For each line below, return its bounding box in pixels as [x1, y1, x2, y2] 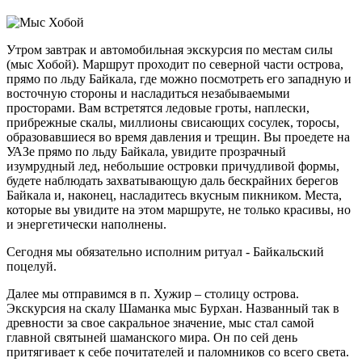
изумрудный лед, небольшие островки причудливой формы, [6, 158, 339, 173]
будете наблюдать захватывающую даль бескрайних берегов [6, 173, 339, 187]
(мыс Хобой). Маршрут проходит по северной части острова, [6, 57, 343, 71]
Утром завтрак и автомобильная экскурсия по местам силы [6, 42, 333, 57]
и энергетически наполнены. [6, 217, 166, 231]
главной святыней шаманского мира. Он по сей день [6, 330, 297, 344]
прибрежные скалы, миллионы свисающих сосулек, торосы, [6, 115, 339, 129]
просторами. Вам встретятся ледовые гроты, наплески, [6, 100, 309, 115]
